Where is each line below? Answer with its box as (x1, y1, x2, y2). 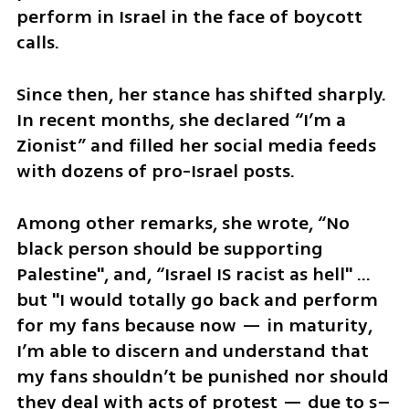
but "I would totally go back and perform (16, 286, 378, 313)
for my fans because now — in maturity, (16, 311, 372, 339)
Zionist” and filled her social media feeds (16, 131, 376, 159)
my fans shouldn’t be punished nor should (16, 362, 389, 390)
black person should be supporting (16, 235, 323, 262)
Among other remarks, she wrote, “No (16, 209, 350, 236)
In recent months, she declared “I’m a (16, 106, 346, 133)
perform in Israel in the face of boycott (16, 4, 362, 31)
